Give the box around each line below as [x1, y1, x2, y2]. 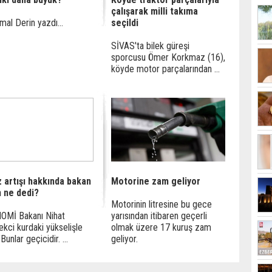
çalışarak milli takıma [111, 5, 198, 17]
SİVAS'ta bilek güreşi [111, 40, 189, 52]
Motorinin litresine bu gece [111, 199, 212, 210]
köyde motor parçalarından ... [111, 63, 220, 75]
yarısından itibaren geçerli [111, 210, 207, 222]
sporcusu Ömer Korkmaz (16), [111, 52, 225, 63]
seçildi [111, 17, 138, 29]
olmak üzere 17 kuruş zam [111, 222, 211, 233]
